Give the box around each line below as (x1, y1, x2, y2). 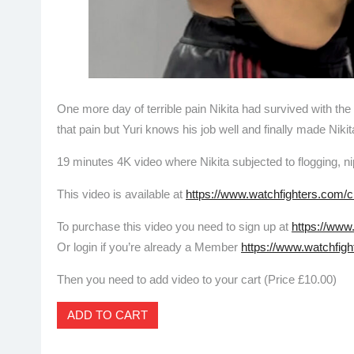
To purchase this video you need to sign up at (57, 220, 292, 234)
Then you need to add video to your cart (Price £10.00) (57, 273, 337, 287)
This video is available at (57, 187, 186, 201)
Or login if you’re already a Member (57, 240, 241, 254)
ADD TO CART (67, 308, 148, 322)
